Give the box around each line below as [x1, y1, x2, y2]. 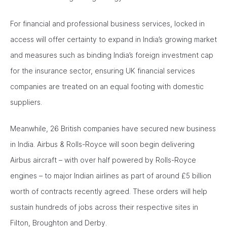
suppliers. [10, 98, 44, 106]
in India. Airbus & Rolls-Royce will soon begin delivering [10, 140, 195, 148]
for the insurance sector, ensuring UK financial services [10, 66, 195, 75]
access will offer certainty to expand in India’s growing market [10, 35, 217, 44]
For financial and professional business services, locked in [10, 19, 205, 28]
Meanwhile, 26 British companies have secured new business [10, 124, 216, 133]
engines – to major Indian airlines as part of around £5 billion [10, 171, 211, 180]
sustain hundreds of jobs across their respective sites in [10, 203, 198, 211]
